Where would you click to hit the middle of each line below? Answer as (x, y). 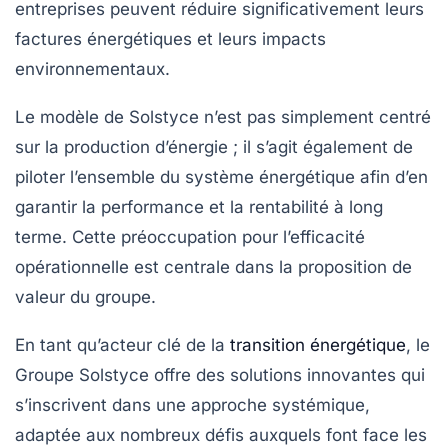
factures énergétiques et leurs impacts (170, 39)
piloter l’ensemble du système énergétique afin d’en (221, 177)
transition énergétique (318, 345)
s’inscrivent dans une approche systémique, (192, 405)
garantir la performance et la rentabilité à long (199, 207)
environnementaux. (92, 69)
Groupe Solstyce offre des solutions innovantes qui (220, 375)
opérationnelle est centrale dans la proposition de (213, 267)
